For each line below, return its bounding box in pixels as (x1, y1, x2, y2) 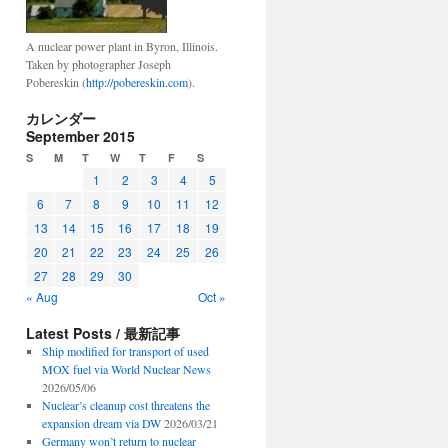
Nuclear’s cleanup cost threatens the (41, 397, 210, 413)
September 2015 (26, 126, 135, 146)
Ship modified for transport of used (41, 343, 209, 359)
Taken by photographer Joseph (26, 56, 171, 72)
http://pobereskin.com (86, 74, 188, 90)
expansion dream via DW (41, 415, 161, 431)
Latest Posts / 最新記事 (26, 323, 180, 343)
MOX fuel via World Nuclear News (41, 361, 211, 377)
